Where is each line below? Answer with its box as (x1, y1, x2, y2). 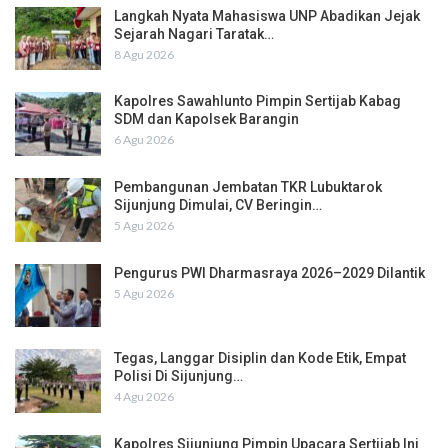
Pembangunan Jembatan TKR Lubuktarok (114, 178, 382, 195)
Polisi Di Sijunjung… (114, 368, 243, 385)
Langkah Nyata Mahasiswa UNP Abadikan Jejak (114, 7, 420, 24)
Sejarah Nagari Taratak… (114, 25, 274, 42)
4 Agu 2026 (114, 389, 174, 405)
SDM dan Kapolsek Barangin (114, 111, 299, 128)
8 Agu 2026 (114, 46, 174, 62)
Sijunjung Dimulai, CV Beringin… (114, 196, 322, 213)
